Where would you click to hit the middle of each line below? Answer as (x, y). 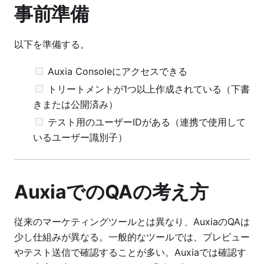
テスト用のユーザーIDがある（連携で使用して (147, 122)
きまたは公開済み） (75, 104)
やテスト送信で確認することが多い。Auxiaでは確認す (130, 253)
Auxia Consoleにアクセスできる (118, 71)
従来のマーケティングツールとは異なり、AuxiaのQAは (132, 222)
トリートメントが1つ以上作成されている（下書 (149, 89)
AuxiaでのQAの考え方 (111, 192)
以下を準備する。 (52, 44)
